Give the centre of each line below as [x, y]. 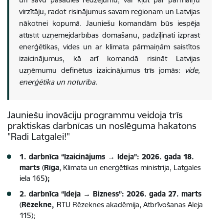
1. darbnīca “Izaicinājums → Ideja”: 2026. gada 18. [107, 157]
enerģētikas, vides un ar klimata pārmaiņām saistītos [109, 47]
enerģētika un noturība [57, 82]
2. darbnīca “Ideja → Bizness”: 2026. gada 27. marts [110, 194]
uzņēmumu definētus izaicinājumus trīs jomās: [102, 70]
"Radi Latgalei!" [39, 137]
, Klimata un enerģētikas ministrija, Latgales [130, 168]
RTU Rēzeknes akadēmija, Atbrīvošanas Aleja [130, 205]
